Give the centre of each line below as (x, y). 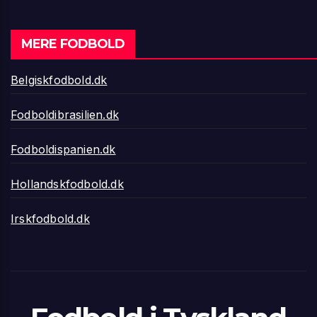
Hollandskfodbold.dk (67, 184)
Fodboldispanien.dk (63, 149)
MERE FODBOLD (73, 44)
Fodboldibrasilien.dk (65, 114)
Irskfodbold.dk (50, 218)
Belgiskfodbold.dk (59, 80)
